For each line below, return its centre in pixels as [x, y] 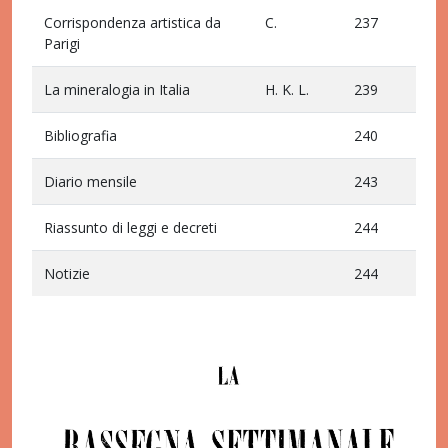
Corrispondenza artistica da [132, 22]
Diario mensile [90, 181]
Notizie [67, 273]
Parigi [62, 43]
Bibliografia [80, 135]
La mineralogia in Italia [117, 89]
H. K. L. [287, 89]
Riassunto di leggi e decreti [130, 227]
